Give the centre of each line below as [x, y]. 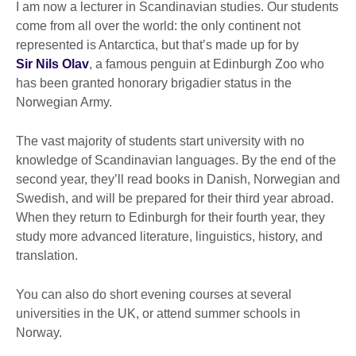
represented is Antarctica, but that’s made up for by [157, 44]
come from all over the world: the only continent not [158, 25]
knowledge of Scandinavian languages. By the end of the [176, 160]
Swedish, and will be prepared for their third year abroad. [175, 198]
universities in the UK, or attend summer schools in [158, 313]
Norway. [39, 332]
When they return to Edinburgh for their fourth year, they [170, 217]
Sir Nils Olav [52, 64]
